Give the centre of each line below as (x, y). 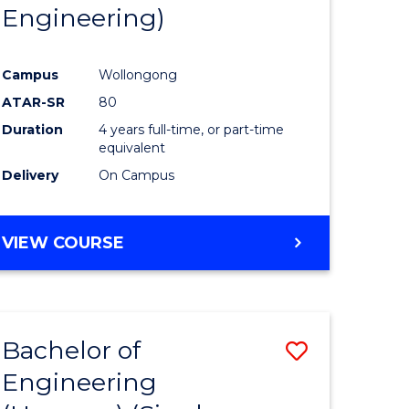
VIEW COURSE (63, 243)
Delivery (31, 176)
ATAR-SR (34, 103)
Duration (33, 130)
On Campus (137, 176)
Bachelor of (72, 351)
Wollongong (138, 75)
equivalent (132, 148)
